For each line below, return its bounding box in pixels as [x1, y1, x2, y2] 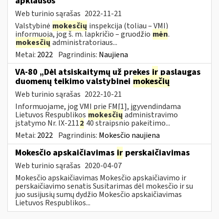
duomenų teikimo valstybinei [15, 75, 132, 88]
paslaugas [158, 66, 200, 78]
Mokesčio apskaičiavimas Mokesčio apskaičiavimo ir [15, 172, 186, 183]
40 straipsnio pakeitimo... [85, 117, 170, 129]
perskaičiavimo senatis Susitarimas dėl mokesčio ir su [15, 180, 193, 192]
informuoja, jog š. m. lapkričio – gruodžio [15, 28, 152, 40]
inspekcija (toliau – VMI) [88, 20, 168, 31]
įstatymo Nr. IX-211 [15, 117, 79, 129]
